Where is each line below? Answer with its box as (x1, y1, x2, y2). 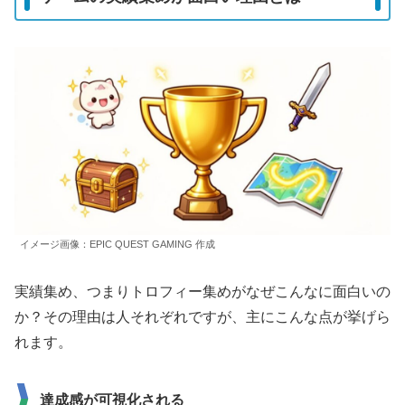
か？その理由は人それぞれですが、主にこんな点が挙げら (14, 308, 391, 325)
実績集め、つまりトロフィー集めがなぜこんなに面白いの (14, 283, 391, 299)
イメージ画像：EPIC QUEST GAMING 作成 (20, 239, 215, 250)
